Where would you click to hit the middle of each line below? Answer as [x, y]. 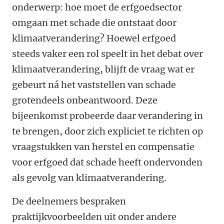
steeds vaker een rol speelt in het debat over [107, 54]
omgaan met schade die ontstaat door [94, 23]
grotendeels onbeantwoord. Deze [85, 100]
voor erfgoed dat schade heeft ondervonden [107, 162]
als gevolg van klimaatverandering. [89, 178]
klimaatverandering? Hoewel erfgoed [94, 38]
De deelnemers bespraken [69, 201]
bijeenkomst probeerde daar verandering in [107, 116]
